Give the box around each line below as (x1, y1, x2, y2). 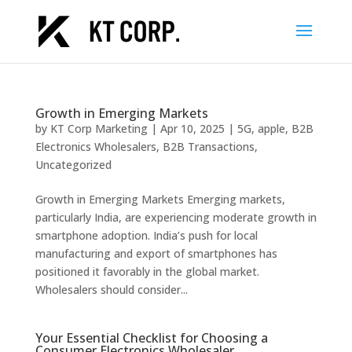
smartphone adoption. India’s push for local (35, 228, 258, 243)
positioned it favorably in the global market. (35, 264, 259, 279)
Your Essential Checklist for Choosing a (35, 329, 268, 346)
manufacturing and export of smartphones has (35, 246, 277, 261)
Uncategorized (35, 157, 112, 172)
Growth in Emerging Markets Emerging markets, (35, 192, 285, 207)
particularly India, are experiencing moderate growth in (35, 210, 317, 225)
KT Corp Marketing (49, 121, 148, 136)
